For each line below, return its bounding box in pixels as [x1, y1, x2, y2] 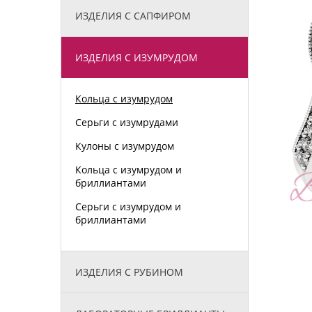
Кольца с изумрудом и [75, 162, 182, 176]
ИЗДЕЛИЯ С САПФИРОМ [75, 8, 191, 22]
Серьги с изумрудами [75, 115, 178, 129]
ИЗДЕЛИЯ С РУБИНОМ [75, 265, 183, 279]
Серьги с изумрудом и [75, 199, 181, 213]
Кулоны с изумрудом [75, 139, 174, 153]
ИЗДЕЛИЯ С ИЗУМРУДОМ [75, 50, 198, 64]
